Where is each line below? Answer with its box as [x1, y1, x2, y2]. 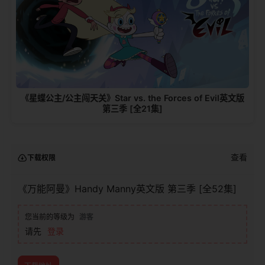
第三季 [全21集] [102, 103, 163, 114]
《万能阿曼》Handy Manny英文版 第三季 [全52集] [18, 183, 237, 195]
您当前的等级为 [25, 212, 75, 222]
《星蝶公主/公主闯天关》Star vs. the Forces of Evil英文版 [21, 92, 244, 103]
